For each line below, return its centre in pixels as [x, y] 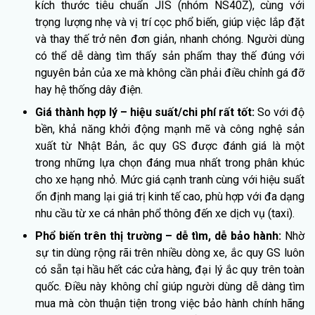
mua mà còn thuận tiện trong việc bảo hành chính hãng [170, 303]
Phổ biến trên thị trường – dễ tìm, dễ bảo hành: [160, 236]
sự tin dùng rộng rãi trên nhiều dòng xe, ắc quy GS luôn [170, 252]
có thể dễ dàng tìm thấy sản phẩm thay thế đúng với [170, 56]
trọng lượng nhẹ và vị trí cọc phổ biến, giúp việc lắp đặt [170, 22]
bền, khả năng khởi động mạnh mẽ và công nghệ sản [170, 129]
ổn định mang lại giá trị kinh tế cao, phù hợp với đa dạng [170, 196]
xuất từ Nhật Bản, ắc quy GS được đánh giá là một [170, 146]
